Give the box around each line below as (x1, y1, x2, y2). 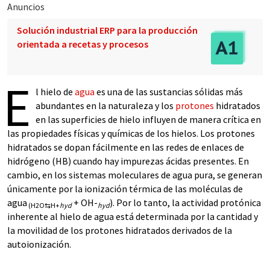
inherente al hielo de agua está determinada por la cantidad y (7, 210, 258, 222)
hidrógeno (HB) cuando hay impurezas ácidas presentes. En (7, 155, 249, 167)
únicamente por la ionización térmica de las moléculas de (7, 183, 243, 195)
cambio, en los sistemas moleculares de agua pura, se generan (7, 169, 262, 181)
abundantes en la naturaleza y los (36, 99, 175, 111)
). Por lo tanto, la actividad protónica (110, 196, 261, 209)
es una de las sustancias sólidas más (95, 86, 243, 98)
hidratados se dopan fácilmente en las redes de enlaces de (7, 141, 244, 153)
